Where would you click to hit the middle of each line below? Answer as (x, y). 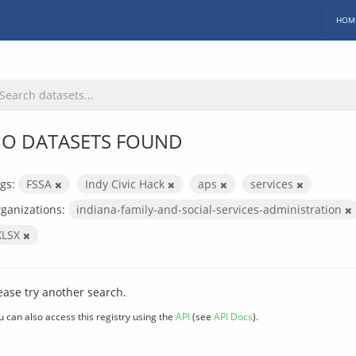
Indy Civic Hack (126, 184)
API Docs (233, 316)
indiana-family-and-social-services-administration (211, 209)
